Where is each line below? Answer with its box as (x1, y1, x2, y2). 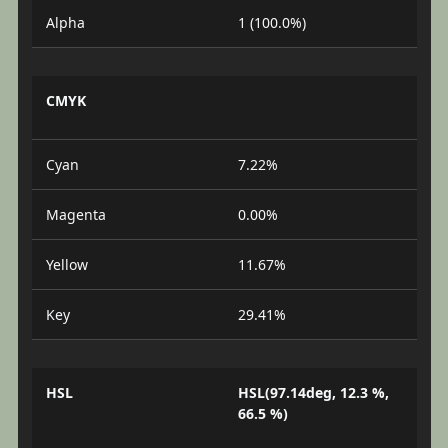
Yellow (45, 255, 88, 274)
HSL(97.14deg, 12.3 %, (238, 383, 389, 402)
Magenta (45, 205, 106, 224)
